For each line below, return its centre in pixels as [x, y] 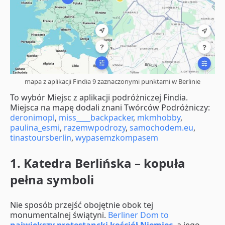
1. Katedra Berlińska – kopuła [98, 163]
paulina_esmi [35, 128]
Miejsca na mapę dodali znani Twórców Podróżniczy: [110, 108]
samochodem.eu [160, 128]
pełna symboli [52, 180]
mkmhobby [158, 118]
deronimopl [32, 118]
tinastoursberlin [41, 138]
